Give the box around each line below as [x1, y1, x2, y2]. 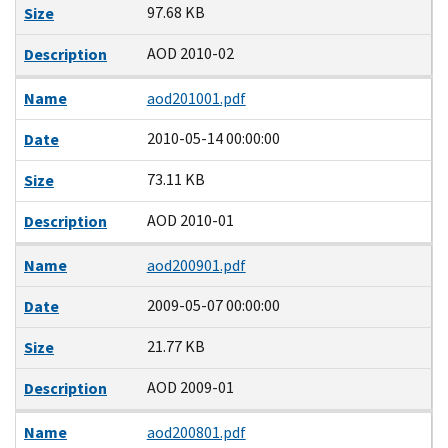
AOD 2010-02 [146, 42, 234, 64]
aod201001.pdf [146, 87, 246, 109]
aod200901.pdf [146, 254, 246, 276]
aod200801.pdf [146, 421, 246, 443]
